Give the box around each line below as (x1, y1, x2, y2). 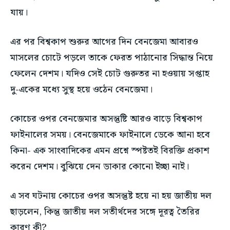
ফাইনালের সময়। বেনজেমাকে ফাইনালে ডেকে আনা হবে (10, 127, 210, 143)
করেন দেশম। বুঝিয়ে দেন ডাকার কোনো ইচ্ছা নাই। (10, 159, 189, 175)
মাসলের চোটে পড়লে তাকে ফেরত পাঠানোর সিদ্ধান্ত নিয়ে (10, 50, 213, 66)
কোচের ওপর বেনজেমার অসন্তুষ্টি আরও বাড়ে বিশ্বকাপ (10, 111, 202, 127)
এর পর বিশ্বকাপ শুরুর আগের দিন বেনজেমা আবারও (10, 34, 198, 50)
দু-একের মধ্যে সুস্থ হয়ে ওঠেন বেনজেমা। (10, 82, 152, 98)
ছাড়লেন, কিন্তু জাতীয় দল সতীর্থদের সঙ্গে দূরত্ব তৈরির (10, 204, 200, 220)
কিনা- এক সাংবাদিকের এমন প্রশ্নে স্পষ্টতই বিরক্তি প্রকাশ (10, 143, 209, 159)
